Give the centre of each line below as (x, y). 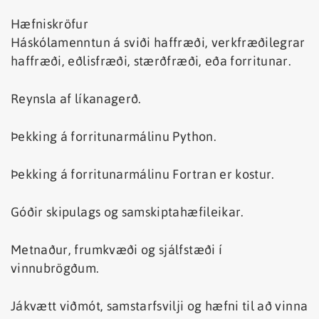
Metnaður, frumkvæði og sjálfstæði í (117, 250)
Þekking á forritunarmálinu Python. (114, 137)
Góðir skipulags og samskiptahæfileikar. (127, 212)
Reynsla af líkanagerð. (76, 99)
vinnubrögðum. (55, 268)
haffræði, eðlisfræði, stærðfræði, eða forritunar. (151, 61)
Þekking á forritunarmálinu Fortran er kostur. (143, 174)
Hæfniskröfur (50, 24)
